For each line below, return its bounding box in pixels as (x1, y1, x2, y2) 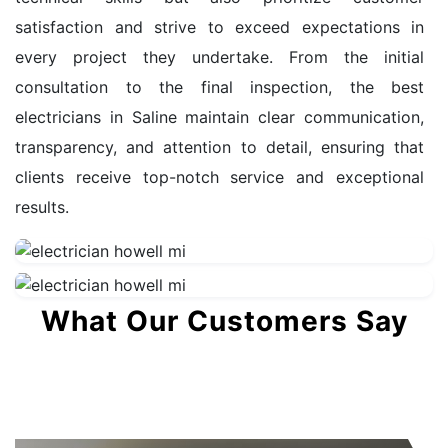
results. (15, 196, 69, 217)
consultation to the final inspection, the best (15, 76, 424, 97)
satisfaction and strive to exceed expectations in (15, 16, 424, 37)
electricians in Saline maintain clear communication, (15, 106, 424, 127)
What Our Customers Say (40, 304, 408, 339)
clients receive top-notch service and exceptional (15, 166, 424, 187)
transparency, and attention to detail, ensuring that (15, 136, 424, 157)
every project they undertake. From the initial (15, 46, 424, 67)
